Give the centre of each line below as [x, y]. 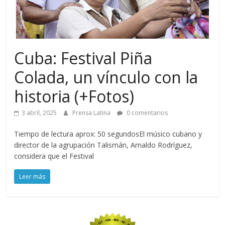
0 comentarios [147, 113]
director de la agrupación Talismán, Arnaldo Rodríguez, [103, 145]
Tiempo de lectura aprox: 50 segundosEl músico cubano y [108, 134]
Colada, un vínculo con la [106, 77]
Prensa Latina [92, 113]
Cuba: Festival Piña [83, 58]
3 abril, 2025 [39, 113]
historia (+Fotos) [74, 96]
